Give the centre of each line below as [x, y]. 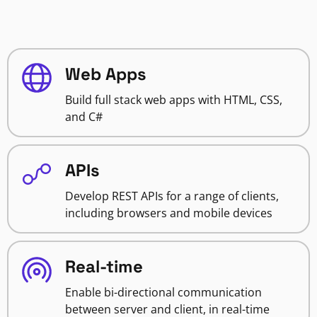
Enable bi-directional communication [163, 293]
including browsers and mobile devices [169, 213]
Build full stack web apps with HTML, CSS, [174, 100]
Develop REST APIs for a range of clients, [172, 196]
